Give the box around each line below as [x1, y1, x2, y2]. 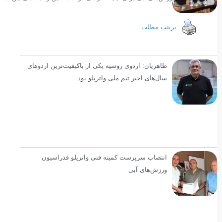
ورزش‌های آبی [128, 166, 167, 173]
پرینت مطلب [141, 23, 176, 31]
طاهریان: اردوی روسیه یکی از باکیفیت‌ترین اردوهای [27, 61, 167, 69]
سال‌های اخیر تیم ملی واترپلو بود [77, 74, 167, 82]
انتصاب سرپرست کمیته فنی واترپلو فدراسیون [41, 153, 167, 161]
